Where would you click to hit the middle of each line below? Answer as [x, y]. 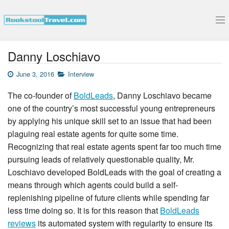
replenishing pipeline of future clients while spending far [108, 198]
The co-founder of [41, 96]
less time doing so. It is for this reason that [84, 211]
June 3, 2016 [36, 74]
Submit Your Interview [40, 41]
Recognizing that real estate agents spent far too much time [114, 147]
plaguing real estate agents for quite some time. [93, 134]
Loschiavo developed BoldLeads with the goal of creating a [114, 172]
